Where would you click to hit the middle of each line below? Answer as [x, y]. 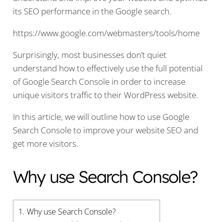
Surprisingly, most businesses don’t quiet [89, 55]
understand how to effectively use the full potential [108, 68]
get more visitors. [45, 143]
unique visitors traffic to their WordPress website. [105, 95]
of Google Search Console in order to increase [99, 82]
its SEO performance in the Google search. [92, 11]
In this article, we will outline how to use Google [101, 117]
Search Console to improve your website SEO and [105, 130]
